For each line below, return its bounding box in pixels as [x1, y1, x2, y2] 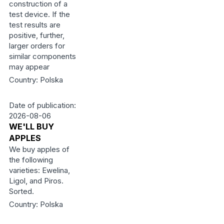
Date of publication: [8, 100, 76, 110]
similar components [8, 51, 76, 61]
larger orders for [8, 41, 65, 50]
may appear [8, 62, 49, 71]
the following [8, 155, 53, 164]
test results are [8, 20, 60, 29]
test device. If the [8, 9, 70, 19]
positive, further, [8, 30, 64, 40]
